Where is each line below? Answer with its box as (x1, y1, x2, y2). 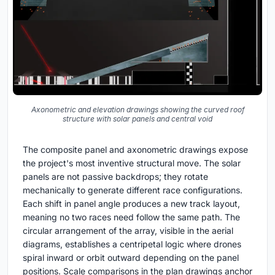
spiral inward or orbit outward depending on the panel (23, 252, 239, 263)
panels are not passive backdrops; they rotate (23, 171, 208, 182)
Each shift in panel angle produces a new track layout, (23, 198, 240, 209)
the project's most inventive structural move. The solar (23, 157, 241, 168)
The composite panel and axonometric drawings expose (23, 144, 248, 155)
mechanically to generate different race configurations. (23, 184, 242, 195)
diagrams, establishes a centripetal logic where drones (23, 238, 241, 249)
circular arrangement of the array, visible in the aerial (23, 225, 233, 236)
